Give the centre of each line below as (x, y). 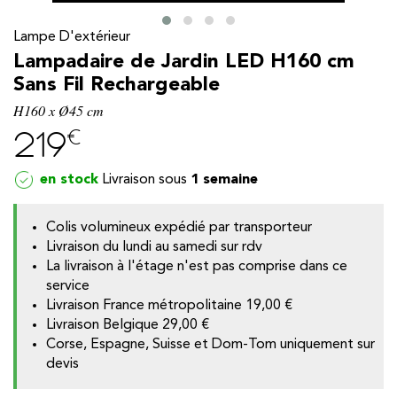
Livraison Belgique (105, 326)
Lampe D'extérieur (72, 38)
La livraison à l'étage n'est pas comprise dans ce (197, 267)
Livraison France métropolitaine (146, 306)
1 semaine (224, 179)
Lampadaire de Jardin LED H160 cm (184, 62)
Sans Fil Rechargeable (117, 86)
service (68, 287)
